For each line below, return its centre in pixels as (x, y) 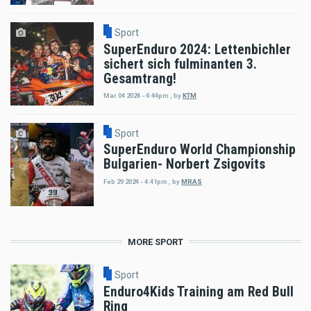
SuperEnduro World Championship (200, 150)
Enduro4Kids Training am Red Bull (199, 292)
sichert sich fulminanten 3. (180, 64)
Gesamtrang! (140, 78)
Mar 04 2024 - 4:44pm (136, 95)
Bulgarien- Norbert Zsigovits (184, 165)
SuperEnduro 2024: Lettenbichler (197, 49)
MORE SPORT (155, 242)
